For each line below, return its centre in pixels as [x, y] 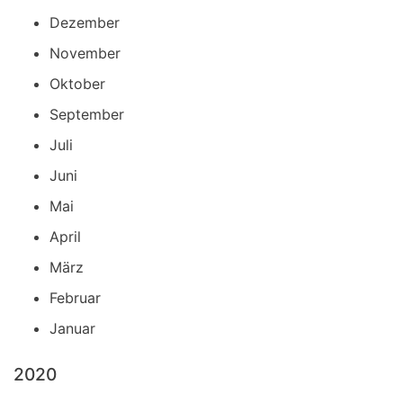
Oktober [77, 84]
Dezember [85, 23]
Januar [72, 329]
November [85, 54]
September [87, 115]
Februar [75, 298]
